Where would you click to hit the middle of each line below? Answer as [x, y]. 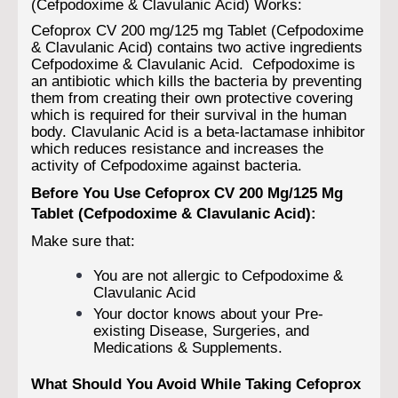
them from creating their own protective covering [192, 98]
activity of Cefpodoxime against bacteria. [167, 165]
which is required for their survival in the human [189, 115]
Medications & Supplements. [188, 347]
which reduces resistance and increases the [177, 148]
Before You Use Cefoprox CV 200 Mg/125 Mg [187, 192]
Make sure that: [83, 240]
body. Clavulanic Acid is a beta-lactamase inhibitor [198, 131]
